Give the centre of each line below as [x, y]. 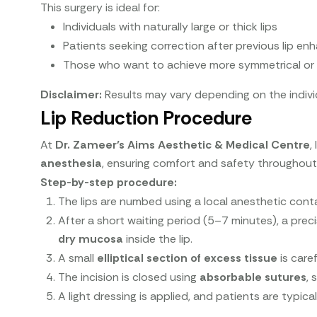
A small [78, 258]
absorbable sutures [253, 277]
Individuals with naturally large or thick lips [171, 26]
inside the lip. [158, 238]
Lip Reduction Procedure [146, 117]
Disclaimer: [71, 94]
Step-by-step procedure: [109, 182]
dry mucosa [91, 238]
